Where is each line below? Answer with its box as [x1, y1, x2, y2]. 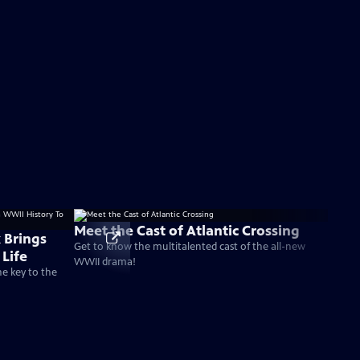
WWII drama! [74, 256, 136, 268]
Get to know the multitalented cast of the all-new [74, 240, 305, 253]
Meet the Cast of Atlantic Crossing [74, 222, 300, 239]
